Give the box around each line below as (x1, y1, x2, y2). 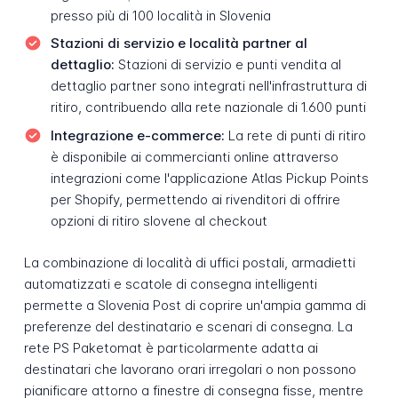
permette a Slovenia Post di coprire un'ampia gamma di (23, 296, 366, 314)
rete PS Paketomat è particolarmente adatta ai (23, 338, 318, 356)
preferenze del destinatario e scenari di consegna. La (23, 317, 353, 335)
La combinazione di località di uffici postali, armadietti (23, 253, 355, 271)
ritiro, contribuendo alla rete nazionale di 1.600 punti (50, 99, 366, 116)
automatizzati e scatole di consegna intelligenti (23, 275, 317, 292)
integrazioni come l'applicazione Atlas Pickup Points (50, 169, 369, 187)
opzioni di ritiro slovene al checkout (50, 211, 267, 229)
